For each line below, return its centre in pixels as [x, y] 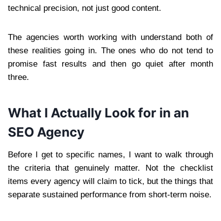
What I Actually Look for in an [98, 112]
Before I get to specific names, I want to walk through [110, 154]
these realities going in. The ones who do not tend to [110, 50]
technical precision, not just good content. [85, 8]
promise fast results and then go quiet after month [110, 64]
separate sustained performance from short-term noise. [110, 194]
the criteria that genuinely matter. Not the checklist [110, 168]
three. [18, 77]
